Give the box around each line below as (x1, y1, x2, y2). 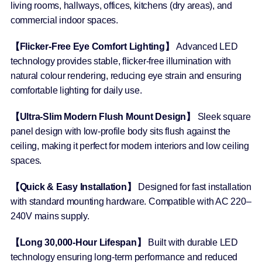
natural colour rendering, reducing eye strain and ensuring (10, 71, 242, 81)
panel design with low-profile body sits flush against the (10, 126, 231, 137)
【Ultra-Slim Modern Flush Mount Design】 (10, 112, 195, 122)
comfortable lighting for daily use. (10, 85, 142, 96)
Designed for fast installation (136, 182, 251, 192)
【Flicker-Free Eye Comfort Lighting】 (10, 42, 174, 52)
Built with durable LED (146, 237, 238, 248)
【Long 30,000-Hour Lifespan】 (10, 237, 146, 248)
